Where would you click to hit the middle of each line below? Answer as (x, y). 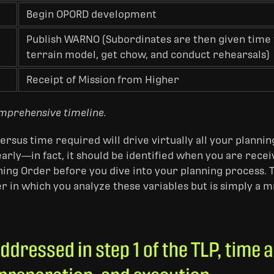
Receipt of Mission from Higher (103, 80)
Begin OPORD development (91, 14)
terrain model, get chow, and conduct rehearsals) (148, 54)
